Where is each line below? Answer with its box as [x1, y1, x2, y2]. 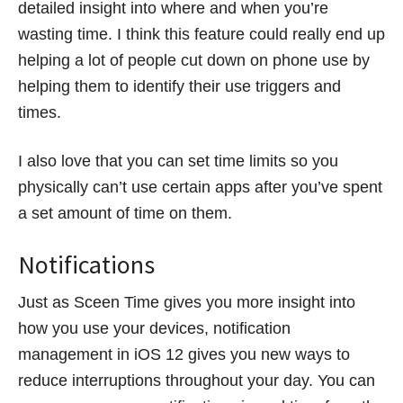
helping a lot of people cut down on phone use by [18, 50, 370, 69]
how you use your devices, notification [18, 318, 291, 337]
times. [18, 103, 61, 121]
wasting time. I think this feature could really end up [18, 24, 385, 43]
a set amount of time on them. [18, 203, 232, 222]
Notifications [18, 247, 155, 281]
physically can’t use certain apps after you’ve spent [18, 177, 382, 196]
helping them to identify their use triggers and [18, 76, 341, 95]
